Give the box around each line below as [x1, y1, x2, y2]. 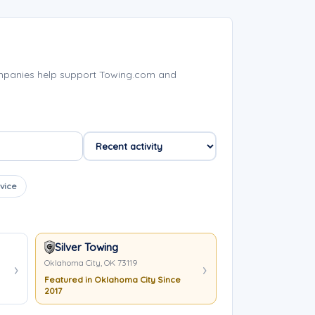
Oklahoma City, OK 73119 [44, 257, 138, 268]
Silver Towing [54, 240, 118, 254]
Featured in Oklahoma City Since [44, 274, 181, 285]
